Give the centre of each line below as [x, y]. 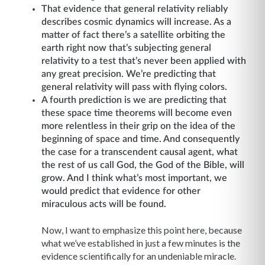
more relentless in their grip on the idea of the [138, 126]
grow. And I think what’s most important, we [134, 178]
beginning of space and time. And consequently [140, 139]
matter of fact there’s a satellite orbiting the [133, 35]
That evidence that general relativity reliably [135, 9]
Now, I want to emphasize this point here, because [142, 230]
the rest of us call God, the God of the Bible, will [143, 165]
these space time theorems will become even [137, 113]
